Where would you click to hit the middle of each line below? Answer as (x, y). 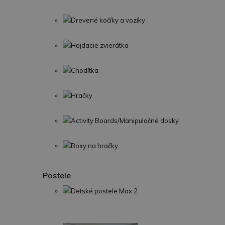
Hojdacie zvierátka (100, 45)
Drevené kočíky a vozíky (108, 20)
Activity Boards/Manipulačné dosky (125, 121)
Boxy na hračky (94, 146)
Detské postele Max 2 (104, 191)
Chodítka (85, 70)
